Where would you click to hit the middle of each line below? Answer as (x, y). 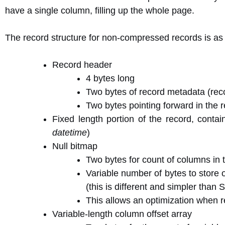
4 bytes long (110, 78)
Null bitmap (75, 146)
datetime (70, 133)
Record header (82, 65)
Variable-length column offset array (122, 214)
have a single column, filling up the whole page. (100, 11)
